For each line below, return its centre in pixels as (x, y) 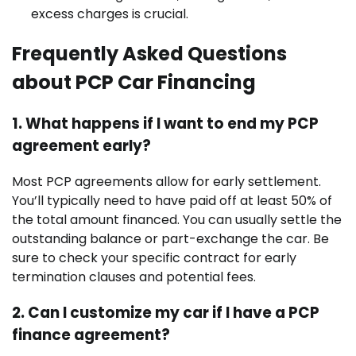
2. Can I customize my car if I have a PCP (166, 312)
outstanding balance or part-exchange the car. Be (170, 238)
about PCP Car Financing (134, 83)
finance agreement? (91, 335)
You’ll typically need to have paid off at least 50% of (172, 200)
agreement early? (81, 146)
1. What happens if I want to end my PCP (165, 124)
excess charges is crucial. (110, 14)
